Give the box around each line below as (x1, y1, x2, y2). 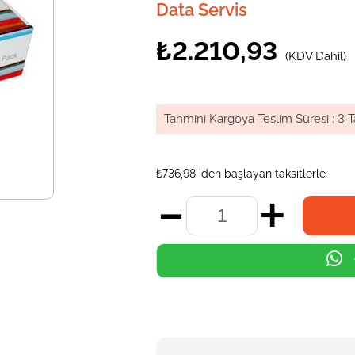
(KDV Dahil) (285, 49, 347, 63)
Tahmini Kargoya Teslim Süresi (164, 112, 330, 126)
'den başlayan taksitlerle (199, 167, 326, 180)
